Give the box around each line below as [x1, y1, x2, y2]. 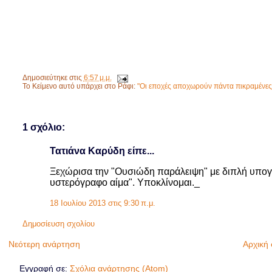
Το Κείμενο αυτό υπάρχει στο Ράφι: [22, 82, 137, 90]
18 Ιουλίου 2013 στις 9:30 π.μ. [49, 199, 155, 208]
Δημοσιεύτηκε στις [22, 74, 84, 82]
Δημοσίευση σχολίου [22, 220, 95, 229]
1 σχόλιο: [22, 121, 65, 132]
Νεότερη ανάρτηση [8, 239, 81, 249]
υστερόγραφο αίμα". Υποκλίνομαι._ [49, 177, 200, 188]
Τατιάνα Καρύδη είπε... [49, 145, 154, 156]
